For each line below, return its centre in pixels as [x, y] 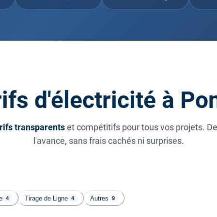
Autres [99, 198]
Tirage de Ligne [46, 198]
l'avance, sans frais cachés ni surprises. [108, 141]
